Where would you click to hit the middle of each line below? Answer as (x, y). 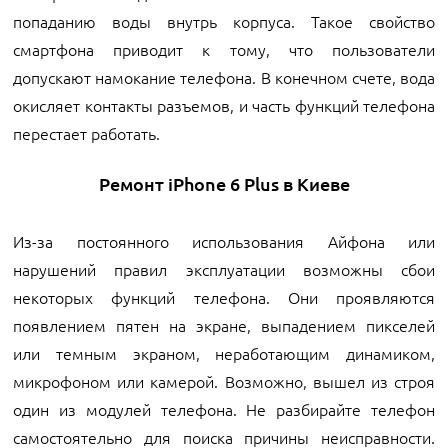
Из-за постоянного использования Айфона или (224, 241)
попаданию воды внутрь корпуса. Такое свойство (224, 21)
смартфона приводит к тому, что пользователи (224, 49)
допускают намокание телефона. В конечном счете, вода (224, 77)
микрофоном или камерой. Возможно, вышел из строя (224, 381)
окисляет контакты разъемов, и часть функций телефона (224, 105)
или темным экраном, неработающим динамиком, (224, 353)
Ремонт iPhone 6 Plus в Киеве (224, 183)
